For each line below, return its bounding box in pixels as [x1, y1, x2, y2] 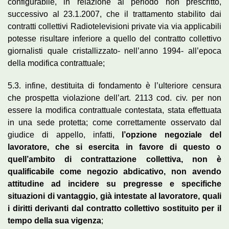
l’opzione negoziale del [122, 130, 222, 139]
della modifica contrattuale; [8, 58, 105, 67]
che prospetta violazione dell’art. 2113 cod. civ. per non [8, 93, 221, 102]
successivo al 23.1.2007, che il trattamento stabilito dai [8, 9, 221, 18]
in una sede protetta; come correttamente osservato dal [8, 118, 221, 127]
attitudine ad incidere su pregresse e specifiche [8, 179, 221, 188]
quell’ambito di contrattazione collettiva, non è [8, 154, 221, 164]
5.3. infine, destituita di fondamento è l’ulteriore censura [8, 81, 221, 90]
